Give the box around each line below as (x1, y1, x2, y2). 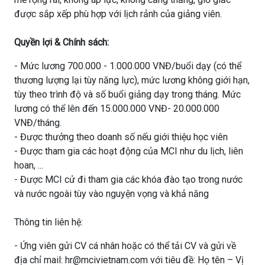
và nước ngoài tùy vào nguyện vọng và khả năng (14, 188, 209, 199)
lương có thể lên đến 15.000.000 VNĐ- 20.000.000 (14, 103, 219, 114)
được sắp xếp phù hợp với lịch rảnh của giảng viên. (14, 8, 222, 20)
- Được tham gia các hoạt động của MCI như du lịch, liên (14, 146, 243, 157)
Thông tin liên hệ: (14, 216, 83, 228)
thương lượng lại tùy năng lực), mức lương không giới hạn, (14, 75, 250, 86)
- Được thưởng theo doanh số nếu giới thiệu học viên (14, 131, 228, 143)
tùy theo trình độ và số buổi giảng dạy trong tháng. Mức (14, 89, 241, 100)
